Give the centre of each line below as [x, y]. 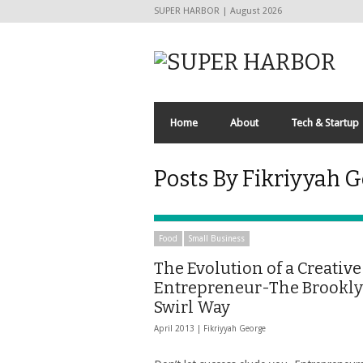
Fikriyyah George [235, 329]
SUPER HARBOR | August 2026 [218, 11]
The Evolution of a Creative [258, 268]
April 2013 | [179, 329]
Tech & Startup [325, 123]
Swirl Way [192, 307]
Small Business [217, 239]
